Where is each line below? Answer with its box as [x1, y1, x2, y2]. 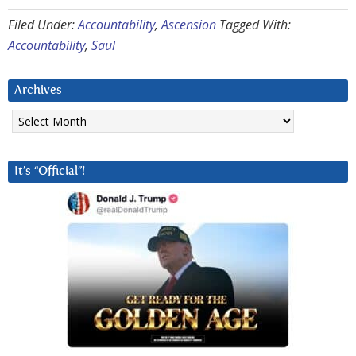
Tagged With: [219, 16, 291, 34]
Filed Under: [8, 16, 78, 34]
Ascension [161, 16, 216, 34]
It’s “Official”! [14, 165, 85, 178]
